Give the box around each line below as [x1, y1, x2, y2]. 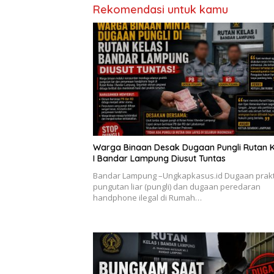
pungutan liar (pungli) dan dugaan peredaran [93, 181, 261, 193]
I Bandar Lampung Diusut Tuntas [93, 153, 226, 165]
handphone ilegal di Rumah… [93, 192, 202, 204]
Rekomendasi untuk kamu [93, 2, 228, 17]
